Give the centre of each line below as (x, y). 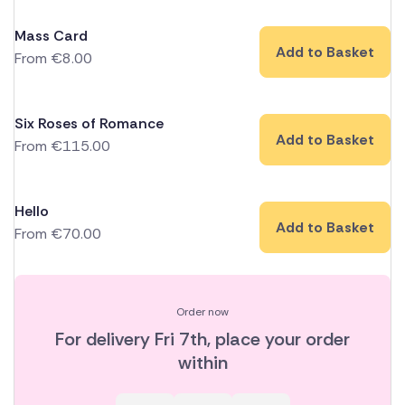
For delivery (105, 339)
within (202, 363)
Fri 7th (181, 339)
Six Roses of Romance (89, 124)
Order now (202, 312)
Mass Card (51, 36)
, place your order (278, 339)
